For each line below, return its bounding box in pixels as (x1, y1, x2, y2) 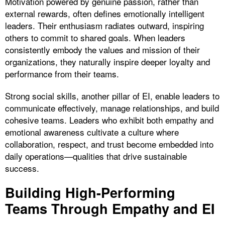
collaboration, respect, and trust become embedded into (5, 138, 213, 151)
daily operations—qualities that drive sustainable (5, 150, 187, 163)
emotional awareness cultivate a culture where (5, 126, 179, 139)
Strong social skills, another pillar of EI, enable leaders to (5, 89, 219, 102)
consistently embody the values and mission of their (5, 43, 200, 56)
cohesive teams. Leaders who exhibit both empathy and (5, 114, 213, 127)
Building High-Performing (5, 182, 175, 202)
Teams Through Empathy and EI (5, 198, 215, 218)
